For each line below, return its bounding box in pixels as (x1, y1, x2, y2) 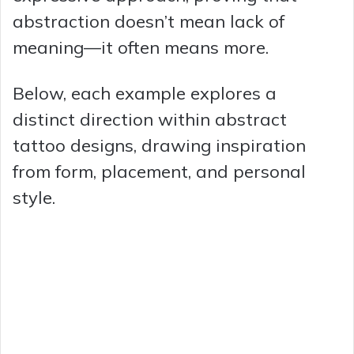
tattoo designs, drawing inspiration (13, 134, 306, 156)
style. (13, 186, 55, 209)
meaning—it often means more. (13, 36, 269, 58)
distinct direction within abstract (13, 107, 287, 130)
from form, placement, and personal (13, 160, 306, 183)
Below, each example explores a (13, 81, 277, 104)
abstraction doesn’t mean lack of (13, 9, 284, 32)
